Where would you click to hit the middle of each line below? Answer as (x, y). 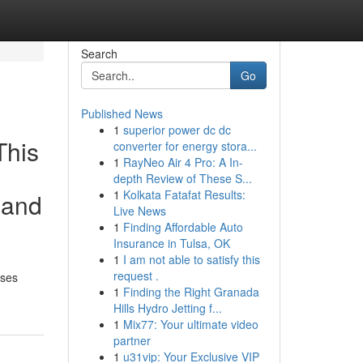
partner (132, 340)
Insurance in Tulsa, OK (171, 243)
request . (136, 275)
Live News (139, 211)
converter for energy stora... (185, 146)
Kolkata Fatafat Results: (184, 194)
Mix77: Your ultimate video (190, 324)
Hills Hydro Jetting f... (167, 308)
